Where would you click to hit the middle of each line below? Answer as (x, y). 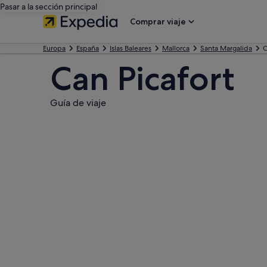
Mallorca (176, 48)
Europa (54, 48)
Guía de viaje (78, 103)
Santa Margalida (226, 48)
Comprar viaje (158, 21)
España (88, 48)
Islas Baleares (131, 48)
